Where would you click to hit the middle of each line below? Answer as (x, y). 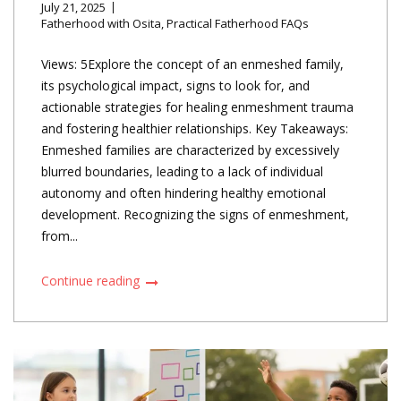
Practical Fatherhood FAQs (238, 24)
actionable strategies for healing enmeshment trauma (197, 107)
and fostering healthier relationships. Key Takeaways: (195, 129)
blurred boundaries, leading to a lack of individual (182, 172)
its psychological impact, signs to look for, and (175, 86)
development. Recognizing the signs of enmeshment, (195, 215)
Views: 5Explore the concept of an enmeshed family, (192, 64)
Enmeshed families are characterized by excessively (190, 150)
